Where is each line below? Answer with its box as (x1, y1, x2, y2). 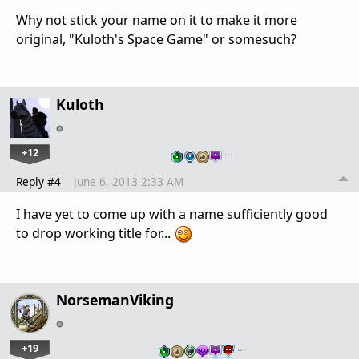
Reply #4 (16, 173, 61, 189)
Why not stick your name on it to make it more (16, 10, 297, 29)
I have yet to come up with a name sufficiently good (16, 204, 328, 223)
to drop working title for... (16, 224, 174, 242)
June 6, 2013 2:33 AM (74, 173, 184, 189)
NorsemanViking (56, 289, 174, 309)
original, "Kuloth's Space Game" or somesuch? (16, 30, 296, 48)
